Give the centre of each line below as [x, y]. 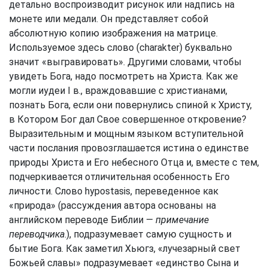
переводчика [37, 234]
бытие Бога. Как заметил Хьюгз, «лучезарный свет [125, 249]
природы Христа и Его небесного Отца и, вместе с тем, [134, 162]
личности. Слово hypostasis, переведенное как [114, 191]
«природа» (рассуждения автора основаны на [112, 205]
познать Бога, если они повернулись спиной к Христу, [130, 105]
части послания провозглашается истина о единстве [129, 148]
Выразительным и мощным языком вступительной [126, 134]
